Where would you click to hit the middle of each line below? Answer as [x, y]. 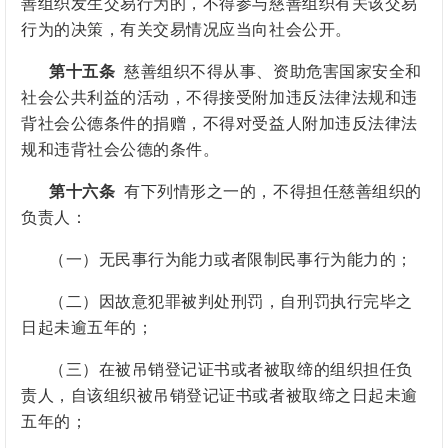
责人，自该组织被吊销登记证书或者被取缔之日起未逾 [219, 396]
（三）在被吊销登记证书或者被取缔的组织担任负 [231, 370]
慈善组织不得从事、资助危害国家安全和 [268, 72]
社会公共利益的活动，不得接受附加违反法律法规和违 [219, 98]
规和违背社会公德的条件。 [120, 150]
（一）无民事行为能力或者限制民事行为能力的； [231, 260]
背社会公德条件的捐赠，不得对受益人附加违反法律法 [219, 124]
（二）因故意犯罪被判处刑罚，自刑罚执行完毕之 [231, 302]
